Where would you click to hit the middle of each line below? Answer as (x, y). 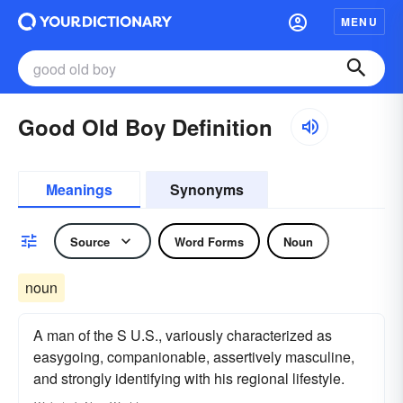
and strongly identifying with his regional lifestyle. (189, 378)
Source (90, 241)
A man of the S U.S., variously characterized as (183, 335)
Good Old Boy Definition (145, 127)
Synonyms (207, 189)
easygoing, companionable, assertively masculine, (194, 357)
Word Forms (209, 241)
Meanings (79, 189)
